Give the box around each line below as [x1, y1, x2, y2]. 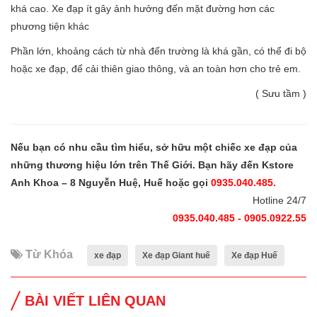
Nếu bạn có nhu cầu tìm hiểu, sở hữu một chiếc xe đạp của [11, 141, 297, 153]
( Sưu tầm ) [255, 87, 306, 99]
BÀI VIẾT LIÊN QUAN [25, 292, 166, 309]
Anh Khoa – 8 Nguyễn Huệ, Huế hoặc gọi [11, 176, 211, 188]
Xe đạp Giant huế [142, 250, 210, 260]
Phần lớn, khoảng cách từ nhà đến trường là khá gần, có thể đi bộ [11, 45, 306, 57]
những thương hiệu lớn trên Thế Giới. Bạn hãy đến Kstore [11, 158, 294, 171]
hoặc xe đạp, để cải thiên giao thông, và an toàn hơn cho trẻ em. [11, 62, 301, 74]
